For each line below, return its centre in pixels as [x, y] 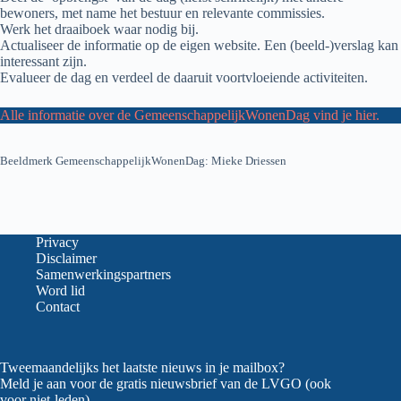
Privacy [57, 242]
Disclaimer [66, 258]
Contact [58, 307]
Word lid [60, 290]
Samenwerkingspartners [103, 274]
